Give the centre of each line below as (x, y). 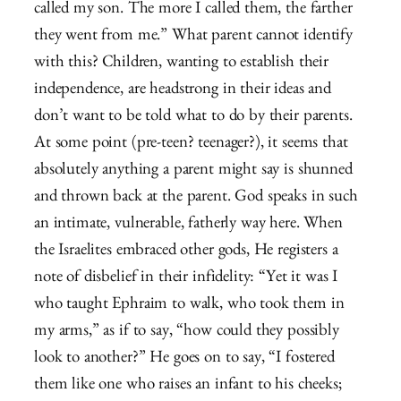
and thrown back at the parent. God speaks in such (196, 198)
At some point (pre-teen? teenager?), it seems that (191, 144)
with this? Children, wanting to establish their (181, 64)
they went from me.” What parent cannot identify (193, 37)
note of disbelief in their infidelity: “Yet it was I (186, 278)
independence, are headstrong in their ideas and (183, 90)
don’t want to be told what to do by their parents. (193, 117)
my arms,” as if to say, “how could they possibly (187, 332)
